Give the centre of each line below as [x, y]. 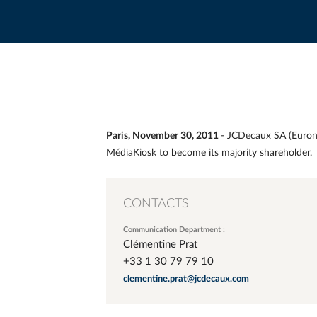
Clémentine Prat [160, 244]
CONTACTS [156, 204]
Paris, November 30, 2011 [163, 136]
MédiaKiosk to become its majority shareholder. [209, 153]
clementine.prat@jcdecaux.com [186, 279]
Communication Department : [174, 230]
